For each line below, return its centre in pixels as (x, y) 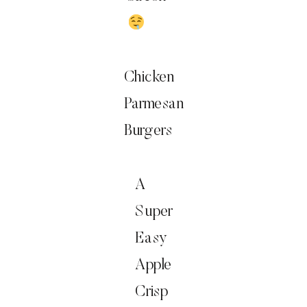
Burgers (148, 132)
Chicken (149, 78)
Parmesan (154, 105)
